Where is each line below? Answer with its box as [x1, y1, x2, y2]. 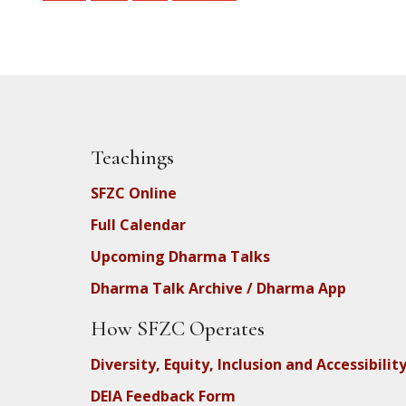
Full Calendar [91, 215, 186, 236]
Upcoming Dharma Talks [91, 246, 270, 267]
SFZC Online [91, 183, 177, 204]
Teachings [91, 145, 174, 171]
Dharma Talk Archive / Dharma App [91, 278, 346, 299]
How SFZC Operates [91, 316, 265, 343]
